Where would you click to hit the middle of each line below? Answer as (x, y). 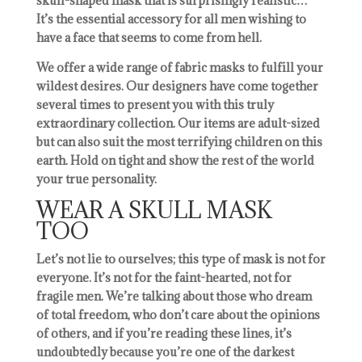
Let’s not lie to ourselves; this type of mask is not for (181, 259)
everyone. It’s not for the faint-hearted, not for (164, 277)
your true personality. (96, 179)
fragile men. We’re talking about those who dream (174, 296)
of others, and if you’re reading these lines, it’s (164, 333)
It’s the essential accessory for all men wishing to (171, 19)
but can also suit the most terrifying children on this (179, 141)
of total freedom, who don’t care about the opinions (178, 314)
